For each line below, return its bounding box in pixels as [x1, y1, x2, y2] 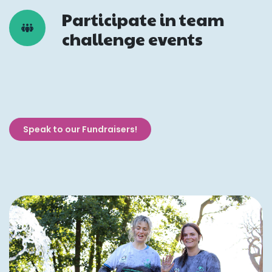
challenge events [62, 27, 203, 50]
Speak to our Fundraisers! [23, 123, 137, 135]
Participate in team [62, 7, 224, 31]
